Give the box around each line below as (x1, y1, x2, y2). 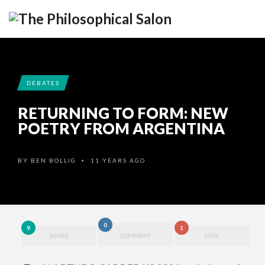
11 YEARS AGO (88, 157, 146, 164)
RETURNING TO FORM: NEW (18, 104, 228, 122)
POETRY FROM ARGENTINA (18, 119, 225, 138)
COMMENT (120, 232, 151, 239)
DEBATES (27, 79, 60, 86)
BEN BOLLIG (31, 157, 76, 164)
